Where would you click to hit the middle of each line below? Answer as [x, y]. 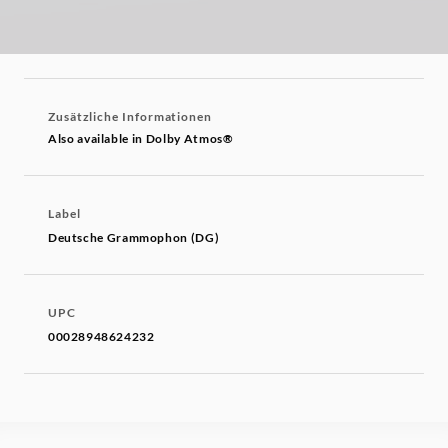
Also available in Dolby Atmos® [141, 139]
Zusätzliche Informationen [130, 117]
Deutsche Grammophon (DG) [134, 238]
